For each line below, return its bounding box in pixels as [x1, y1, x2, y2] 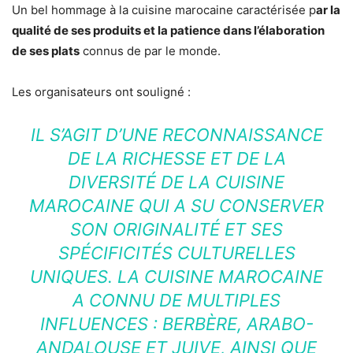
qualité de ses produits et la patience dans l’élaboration [12, 23, 325, 39]
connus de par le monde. [80, 43, 221, 59]
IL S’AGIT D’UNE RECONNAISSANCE [30, 124, 323, 146]
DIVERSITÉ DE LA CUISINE [69, 172, 284, 193]
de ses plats [12, 43, 80, 59]
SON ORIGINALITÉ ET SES [70, 219, 283, 240]
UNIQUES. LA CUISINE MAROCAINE [30, 266, 323, 288]
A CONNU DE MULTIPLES [72, 290, 281, 311]
